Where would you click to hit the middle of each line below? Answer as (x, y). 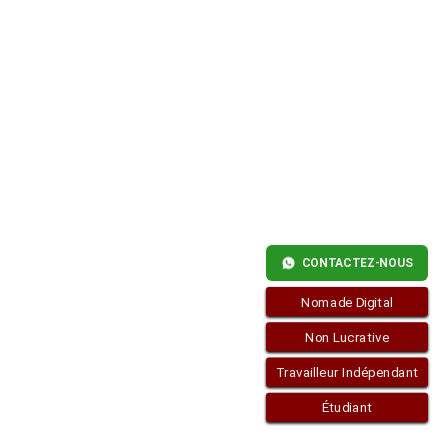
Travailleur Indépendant (347, 372)
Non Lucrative (347, 337)
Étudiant (347, 407)
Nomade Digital (347, 301)
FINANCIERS (95, 22)
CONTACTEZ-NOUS (357, 262)
